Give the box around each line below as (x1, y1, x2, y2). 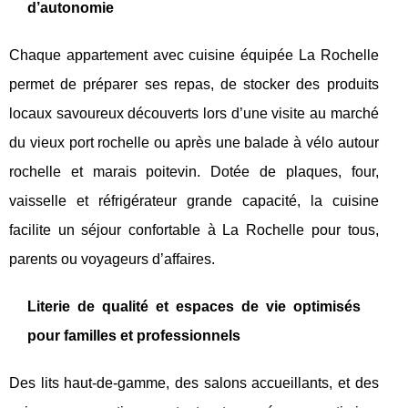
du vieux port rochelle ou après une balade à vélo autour (9, 134, 379, 150)
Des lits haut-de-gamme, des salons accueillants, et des (9, 374, 379, 391)
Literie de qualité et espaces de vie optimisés (27, 298, 361, 314)
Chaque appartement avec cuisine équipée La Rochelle (9, 46, 379, 63)
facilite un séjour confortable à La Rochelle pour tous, (9, 221, 379, 238)
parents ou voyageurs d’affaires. (9, 250, 215, 267)
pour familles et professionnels (27, 327, 240, 343)
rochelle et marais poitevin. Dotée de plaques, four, (9, 163, 379, 179)
